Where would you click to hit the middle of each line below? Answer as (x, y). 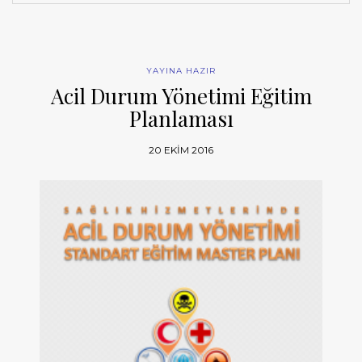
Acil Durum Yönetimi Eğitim (181, 96)
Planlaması (181, 119)
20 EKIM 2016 (181, 150)
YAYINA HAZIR (181, 71)
